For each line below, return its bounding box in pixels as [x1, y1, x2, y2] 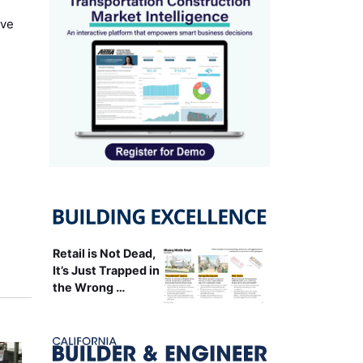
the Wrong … [52, 280, 126, 294]
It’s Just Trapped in [52, 263, 160, 277]
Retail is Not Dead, [52, 246, 156, 260]
